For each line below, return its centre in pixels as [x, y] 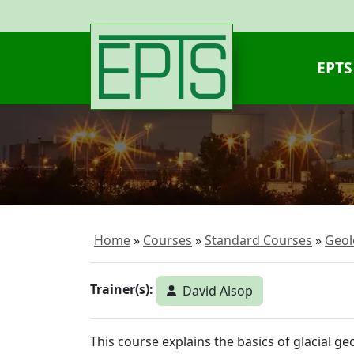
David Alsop [218, 291]
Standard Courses [258, 240]
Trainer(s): [122, 290]
